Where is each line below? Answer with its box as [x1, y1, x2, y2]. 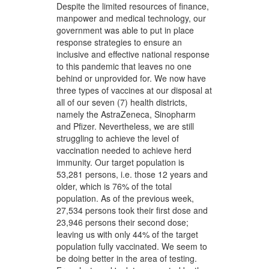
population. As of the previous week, [56, 192, 195, 205]
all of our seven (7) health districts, [56, 96, 188, 109]
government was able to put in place [56, 24, 195, 37]
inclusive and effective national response [56, 48, 210, 61]
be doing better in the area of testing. [56, 252, 198, 265]
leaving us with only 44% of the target [56, 228, 199, 241]
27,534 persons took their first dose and [56, 204, 208, 217]
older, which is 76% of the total [56, 180, 172, 193]
